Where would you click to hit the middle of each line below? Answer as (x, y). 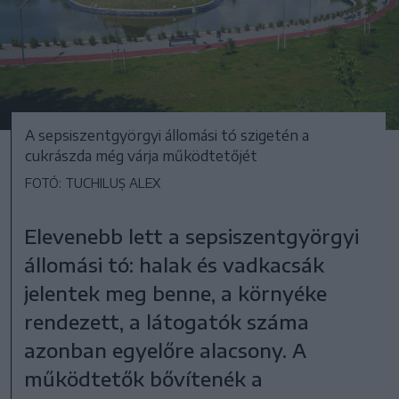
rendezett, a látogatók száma (167, 321)
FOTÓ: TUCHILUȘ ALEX (93, 183)
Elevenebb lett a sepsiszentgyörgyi (192, 236)
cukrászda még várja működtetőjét (141, 155)
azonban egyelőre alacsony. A (166, 350)
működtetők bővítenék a (144, 378)
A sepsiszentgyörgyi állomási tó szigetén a (167, 135)
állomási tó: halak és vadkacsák (175, 264)
